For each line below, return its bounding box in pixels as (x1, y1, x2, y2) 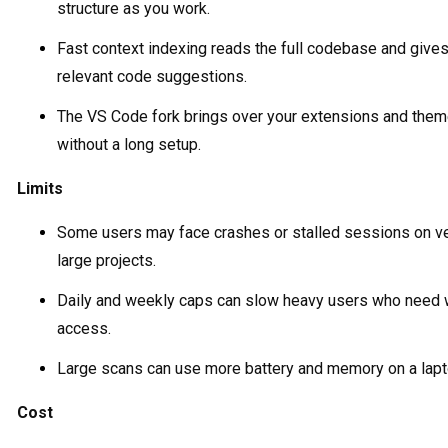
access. (57, 318, 111, 338)
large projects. (57, 250, 156, 270)
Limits (17, 178, 63, 198)
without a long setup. (57, 134, 201, 154)
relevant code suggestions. (57, 66, 247, 86)
